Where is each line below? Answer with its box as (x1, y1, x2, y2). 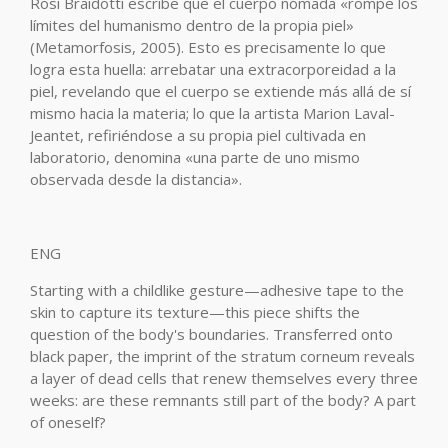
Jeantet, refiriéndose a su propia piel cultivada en (30, 125, 366, 145)
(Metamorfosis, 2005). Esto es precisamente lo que (30, 37, 386, 57)
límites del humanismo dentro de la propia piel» (30, 15, 354, 35)
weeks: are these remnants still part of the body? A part (30, 390, 416, 410)
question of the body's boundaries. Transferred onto (30, 324, 393, 344)
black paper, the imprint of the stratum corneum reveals (30, 346, 415, 366)
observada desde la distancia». (30, 169, 242, 189)
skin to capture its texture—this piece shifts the (30, 302, 360, 322)
